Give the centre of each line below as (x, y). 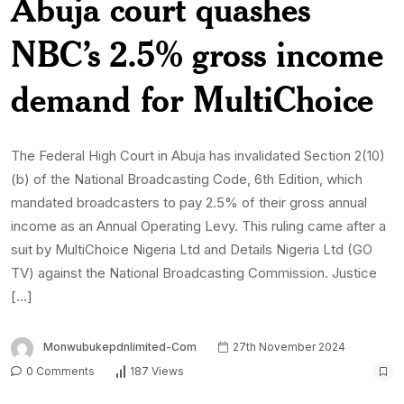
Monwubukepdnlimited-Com (120, 347)
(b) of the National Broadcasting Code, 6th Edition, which (187, 179)
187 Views (157, 371)
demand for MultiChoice (192, 99)
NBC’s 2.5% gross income (197, 54)
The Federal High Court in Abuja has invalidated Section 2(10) (198, 156)
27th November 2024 (288, 347)
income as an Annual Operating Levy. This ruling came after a (198, 226)
